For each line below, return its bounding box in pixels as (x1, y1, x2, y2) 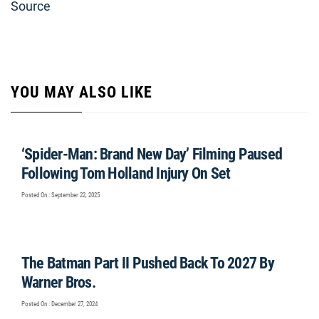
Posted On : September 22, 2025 (21, 192, 100, 199)
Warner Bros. (21, 273, 95, 291)
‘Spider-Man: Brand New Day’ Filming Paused (21, 145, 283, 163)
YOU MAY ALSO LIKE (11, 83, 152, 101)
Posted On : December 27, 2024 (21, 300, 98, 308)
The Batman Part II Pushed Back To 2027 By (21, 254, 274, 272)
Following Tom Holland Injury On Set (21, 164, 231, 182)
